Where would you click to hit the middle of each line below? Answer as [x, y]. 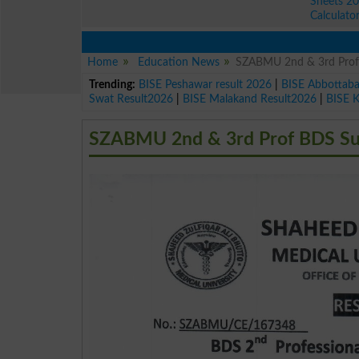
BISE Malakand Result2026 [250, 99]
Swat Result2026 [131, 99]
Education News [178, 62]
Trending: [113, 84]
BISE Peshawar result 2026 [206, 84]
